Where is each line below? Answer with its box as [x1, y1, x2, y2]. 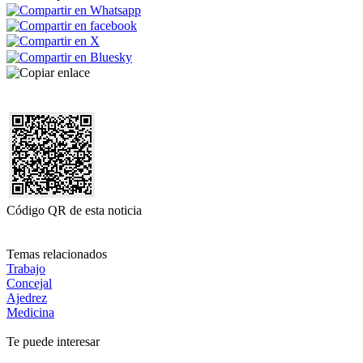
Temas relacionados [6, 246, 107, 261]
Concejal [6, 275, 52, 290]
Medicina [6, 305, 54, 319]
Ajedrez [6, 290, 47, 305]
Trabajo [6, 261, 45, 275]
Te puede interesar [6, 334, 100, 348]
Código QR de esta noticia [6, 203, 142, 217]
